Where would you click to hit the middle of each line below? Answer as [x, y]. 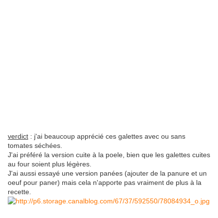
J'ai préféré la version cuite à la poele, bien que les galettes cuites [109, 155]
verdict [18, 136]
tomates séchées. [35, 146]
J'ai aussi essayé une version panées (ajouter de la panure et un [107, 173]
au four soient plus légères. [50, 164]
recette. [19, 192]
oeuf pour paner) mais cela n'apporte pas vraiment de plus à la [105, 183]
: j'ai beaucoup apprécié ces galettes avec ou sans [107, 136]
